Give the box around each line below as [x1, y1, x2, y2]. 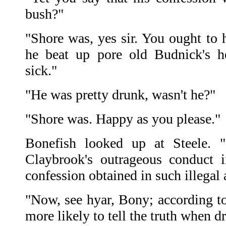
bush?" [25, 6, 64, 22]
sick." [25, 63, 57, 79]
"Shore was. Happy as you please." [25, 111, 220, 127]
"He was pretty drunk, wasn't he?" [25, 87, 215, 103]
